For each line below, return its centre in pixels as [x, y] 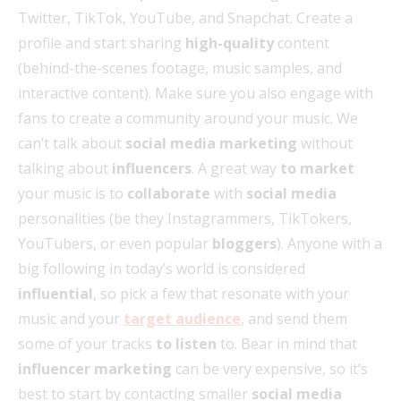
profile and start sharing [102, 43]
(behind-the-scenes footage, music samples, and [180, 68]
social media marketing [209, 143]
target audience [182, 318]
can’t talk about [70, 143]
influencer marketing [95, 368]
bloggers [244, 243]
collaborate [169, 193]
